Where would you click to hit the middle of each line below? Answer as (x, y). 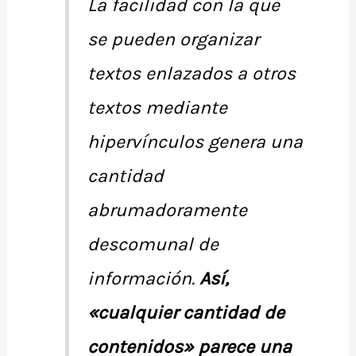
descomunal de (153, 245)
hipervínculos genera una (195, 142)
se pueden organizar (173, 40)
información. (141, 279)
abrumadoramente (167, 211)
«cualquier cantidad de (186, 313)
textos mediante (157, 108)
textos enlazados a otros (191, 74)
